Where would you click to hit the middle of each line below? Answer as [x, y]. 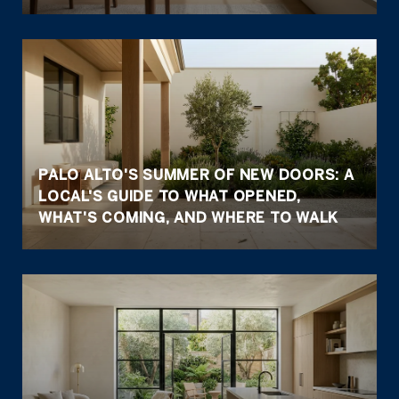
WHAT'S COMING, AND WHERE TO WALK [188, 217]
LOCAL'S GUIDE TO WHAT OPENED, [170, 196]
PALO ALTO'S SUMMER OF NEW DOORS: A [196, 175]
